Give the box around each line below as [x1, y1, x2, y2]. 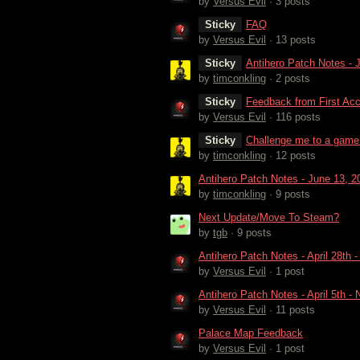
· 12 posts [266, 149, 316, 162]
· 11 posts [266, 303, 315, 316]
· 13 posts [266, 33, 316, 46]
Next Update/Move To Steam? [198, 211, 339, 223]
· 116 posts [266, 110, 321, 123]
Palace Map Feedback [198, 326, 303, 339]
